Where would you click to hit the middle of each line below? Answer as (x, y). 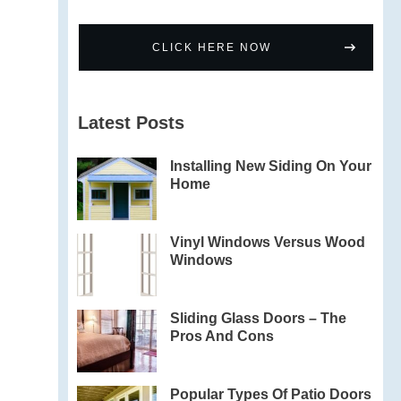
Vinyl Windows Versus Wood (268, 242)
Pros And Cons (222, 336)
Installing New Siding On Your (271, 166)
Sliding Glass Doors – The (259, 318)
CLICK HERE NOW (212, 47)
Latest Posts (132, 123)
